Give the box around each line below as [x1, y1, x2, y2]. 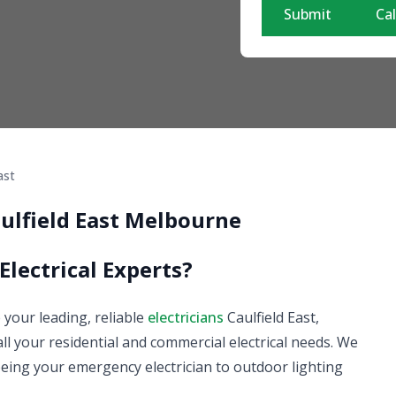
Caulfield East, [224, 307, 319, 327]
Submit [284, 4, 331, 24]
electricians [148, 307, 224, 327]
